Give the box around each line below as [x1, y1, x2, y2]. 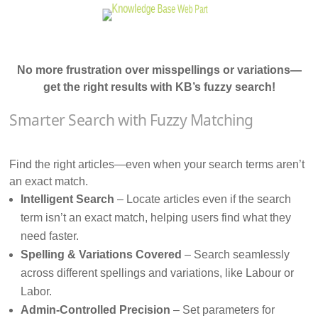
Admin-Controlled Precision [21, 304, 171, 317]
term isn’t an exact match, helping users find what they [21, 212, 292, 224]
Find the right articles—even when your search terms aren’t [9, 158, 305, 171]
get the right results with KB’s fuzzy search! [43, 81, 275, 94]
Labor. [21, 285, 53, 298]
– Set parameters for [170, 304, 275, 317]
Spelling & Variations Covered [21, 248, 182, 261]
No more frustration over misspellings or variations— [16, 64, 302, 77]
